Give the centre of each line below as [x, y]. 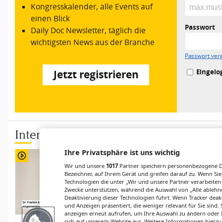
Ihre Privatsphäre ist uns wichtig [122, 152]
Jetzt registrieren [96, 75]
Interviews [43, 134]
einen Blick [51, 18]
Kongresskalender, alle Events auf [92, 6]
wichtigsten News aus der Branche [93, 42]
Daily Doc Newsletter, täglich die [88, 30]
